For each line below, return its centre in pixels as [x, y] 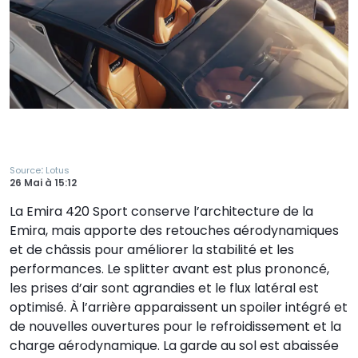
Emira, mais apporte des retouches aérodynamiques [174, 231]
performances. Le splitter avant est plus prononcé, [169, 269]
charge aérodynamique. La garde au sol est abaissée [174, 346]
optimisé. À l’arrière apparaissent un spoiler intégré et [179, 308]
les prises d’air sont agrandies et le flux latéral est [164, 288]
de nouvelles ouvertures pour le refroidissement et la [175, 327]
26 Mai [27, 183]
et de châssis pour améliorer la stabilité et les [152, 250]
